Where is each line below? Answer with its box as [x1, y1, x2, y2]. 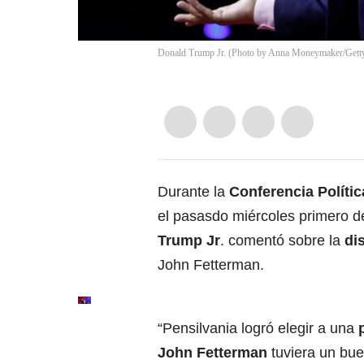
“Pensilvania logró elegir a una [158, 320, 354, 337]
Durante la [158, 184, 229, 201]
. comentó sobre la [220, 232, 344, 249]
